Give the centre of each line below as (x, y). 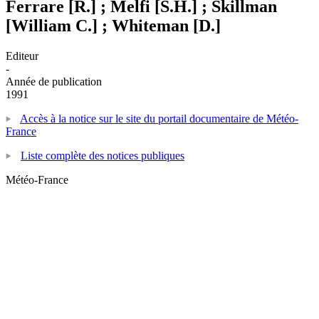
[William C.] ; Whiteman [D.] (113, 25)
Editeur (22, 56)
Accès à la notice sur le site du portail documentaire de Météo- (159, 118)
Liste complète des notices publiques (103, 155)
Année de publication (54, 81)
